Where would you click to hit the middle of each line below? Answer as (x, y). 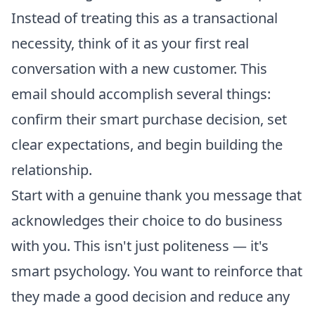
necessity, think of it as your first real (130, 43)
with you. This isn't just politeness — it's (140, 245)
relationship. (52, 169)
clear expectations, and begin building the (147, 144)
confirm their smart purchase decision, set (149, 119)
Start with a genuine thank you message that (156, 195)
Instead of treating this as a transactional (144, 18)
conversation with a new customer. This (139, 68)
